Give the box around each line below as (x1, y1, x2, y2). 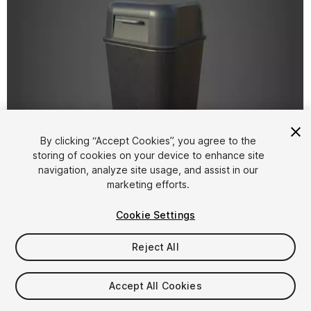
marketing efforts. (107, 178, 190, 190)
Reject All (132, 241, 179, 253)
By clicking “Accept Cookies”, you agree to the (40, 135, 257, 146)
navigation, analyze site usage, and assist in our (38, 164, 259, 176)
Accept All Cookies (109, 280, 202, 292)
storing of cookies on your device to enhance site (32, 149, 264, 161)
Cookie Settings (115, 209, 196, 221)
